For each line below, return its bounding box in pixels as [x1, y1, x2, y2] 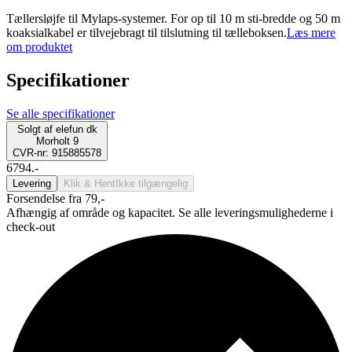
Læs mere [287, 26, 335, 40]
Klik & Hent [64, 177, 115, 189]
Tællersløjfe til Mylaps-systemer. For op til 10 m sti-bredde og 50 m [6, 12, 340, 26]
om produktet [6, 40, 72, 54]
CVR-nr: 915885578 [13, 146, 101, 159]
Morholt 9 [35, 134, 79, 147]
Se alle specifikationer [6, 106, 115, 120]
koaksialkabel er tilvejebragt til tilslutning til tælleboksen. [6, 26, 287, 40]
